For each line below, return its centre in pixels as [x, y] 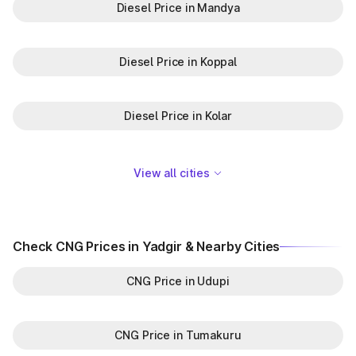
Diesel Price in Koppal [178, 62]
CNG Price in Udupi [178, 281]
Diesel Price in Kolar [178, 116]
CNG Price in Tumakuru [178, 335]
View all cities [172, 173]
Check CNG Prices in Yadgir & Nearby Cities [147, 246]
